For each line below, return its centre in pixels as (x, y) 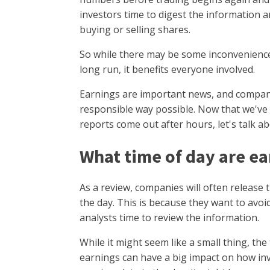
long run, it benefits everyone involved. (168, 69)
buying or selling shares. (136, 29)
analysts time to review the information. (171, 217)
